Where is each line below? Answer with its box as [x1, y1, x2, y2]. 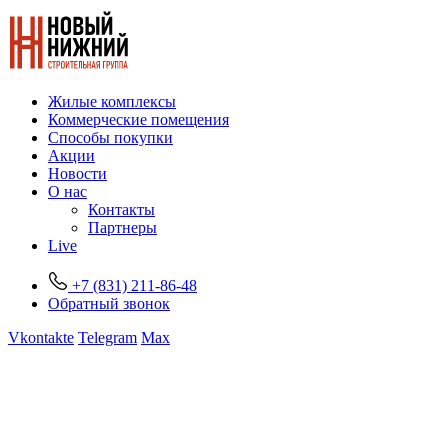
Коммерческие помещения [48, 111, 229, 128]
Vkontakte [8, 329, 74, 346]
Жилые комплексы [48, 93, 176, 110]
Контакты [88, 201, 155, 218]
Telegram [78, 329, 137, 346]
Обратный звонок [48, 295, 170, 312]
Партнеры [88, 219, 157, 236]
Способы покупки [48, 129, 173, 146]
